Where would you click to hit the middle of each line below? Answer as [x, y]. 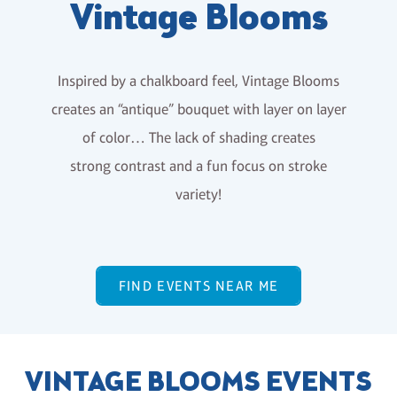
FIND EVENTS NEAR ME [198, 286]
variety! [198, 195]
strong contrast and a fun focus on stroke [198, 166]
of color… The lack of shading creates [198, 138]
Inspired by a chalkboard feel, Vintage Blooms [198, 81]
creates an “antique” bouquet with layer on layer [198, 109]
